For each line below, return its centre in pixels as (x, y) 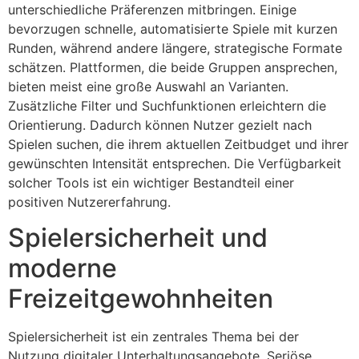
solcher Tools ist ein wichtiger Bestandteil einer (151, 183)
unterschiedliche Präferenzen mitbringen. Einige (152, 10)
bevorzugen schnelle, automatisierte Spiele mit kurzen (173, 29)
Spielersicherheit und (138, 238)
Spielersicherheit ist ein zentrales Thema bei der (153, 337)
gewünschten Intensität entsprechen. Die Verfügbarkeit (175, 164)
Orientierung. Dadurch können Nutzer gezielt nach (160, 125)
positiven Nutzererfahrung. (89, 202)
